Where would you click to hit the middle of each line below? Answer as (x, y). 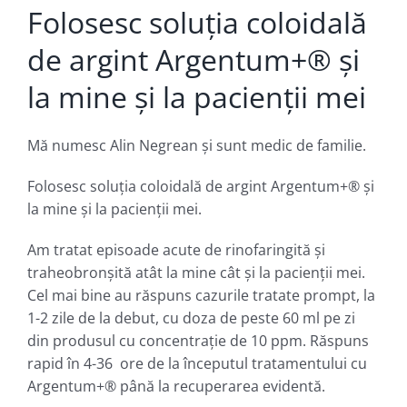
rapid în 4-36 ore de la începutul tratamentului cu (197, 363)
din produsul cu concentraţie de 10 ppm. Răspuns (198, 340)
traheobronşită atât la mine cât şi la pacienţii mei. (196, 272)
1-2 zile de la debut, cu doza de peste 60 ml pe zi (191, 318)
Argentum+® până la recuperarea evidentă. (176, 386)
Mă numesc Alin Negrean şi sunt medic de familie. (197, 145)
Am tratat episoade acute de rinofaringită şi (176, 249)
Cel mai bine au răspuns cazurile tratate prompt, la (201, 295)
